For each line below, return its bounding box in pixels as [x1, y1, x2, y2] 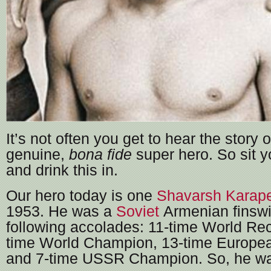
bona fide [69, 146, 132, 163]
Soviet [116, 203, 159, 220]
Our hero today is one [6, 188, 157, 204]
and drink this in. [6, 162, 118, 179]
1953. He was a [6, 203, 116, 220]
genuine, [6, 146, 69, 163]
